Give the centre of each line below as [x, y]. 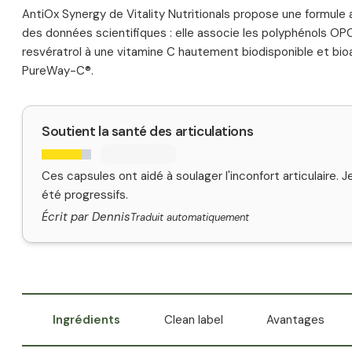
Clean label [193, 320]
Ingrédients [87, 320]
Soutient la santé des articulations [148, 131]
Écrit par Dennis [86, 217]
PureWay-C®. [58, 71]
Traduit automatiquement [190, 217]
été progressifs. [85, 195]
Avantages [296, 320]
